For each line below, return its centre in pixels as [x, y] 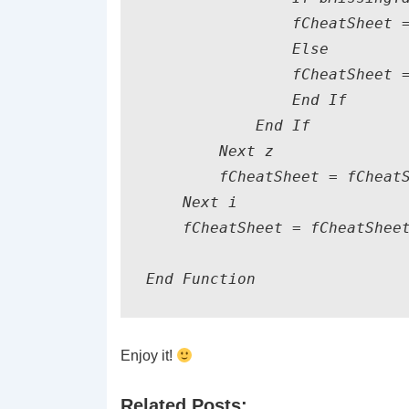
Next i [192, 202]
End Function [201, 279]
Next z [210, 151]
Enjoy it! [148, 356]
